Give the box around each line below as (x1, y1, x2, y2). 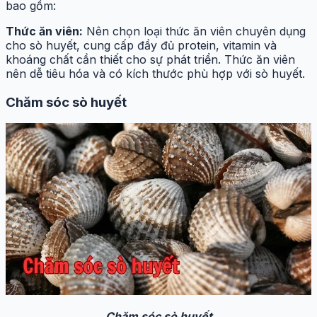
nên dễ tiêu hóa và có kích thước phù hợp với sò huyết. (6, 66, 305, 81)
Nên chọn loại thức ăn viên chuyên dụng (83, 23, 306, 38)
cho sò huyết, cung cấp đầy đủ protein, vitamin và (6, 38, 277, 52)
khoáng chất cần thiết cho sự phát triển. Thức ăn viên (6, 52, 295, 67)
